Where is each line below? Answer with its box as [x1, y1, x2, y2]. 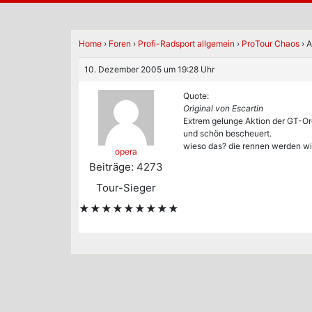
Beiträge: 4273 [88, 160, 163, 173]
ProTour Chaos [242, 38, 299, 49]
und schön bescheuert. [183, 128, 272, 139]
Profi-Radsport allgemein [138, 38, 235, 49]
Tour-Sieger [95, 181, 156, 194]
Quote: [183, 91, 209, 101]
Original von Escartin [183, 103, 263, 114]
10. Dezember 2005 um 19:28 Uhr [84, 64, 214, 75]
